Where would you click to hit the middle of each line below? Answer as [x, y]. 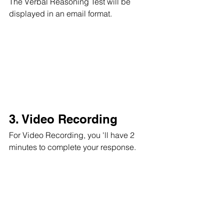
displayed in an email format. [60, 13]
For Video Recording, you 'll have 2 [73, 135]
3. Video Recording [63, 119]
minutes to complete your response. [72, 147]
